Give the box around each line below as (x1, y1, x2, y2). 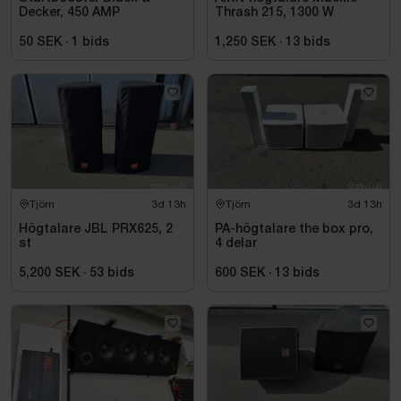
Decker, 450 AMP (19, 6, 120, 19)
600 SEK (215, 267, 265, 279)
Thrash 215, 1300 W (215, 6, 334, 19)
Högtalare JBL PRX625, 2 (19, 223, 173, 235)
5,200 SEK (19, 267, 80, 279)
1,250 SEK (215, 36, 276, 48)
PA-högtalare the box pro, (215, 223, 373, 235)
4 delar (215, 237, 257, 250)
